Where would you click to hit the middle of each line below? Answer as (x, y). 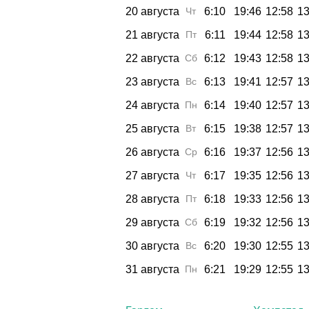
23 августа (152, 81)
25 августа (152, 128)
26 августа (152, 152)
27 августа (152, 175)
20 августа (152, 11)
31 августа (152, 269)
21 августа (152, 34)
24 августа (152, 105)
